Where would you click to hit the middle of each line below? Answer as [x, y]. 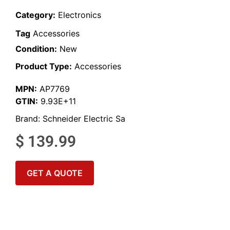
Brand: [29, 119]
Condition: [36, 49]
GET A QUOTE [55, 173]
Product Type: [44, 66]
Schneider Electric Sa [84, 119]
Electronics [80, 15]
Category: [35, 15]
